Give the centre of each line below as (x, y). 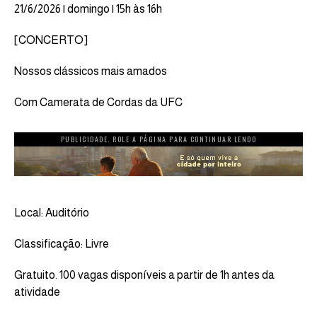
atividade (37, 292)
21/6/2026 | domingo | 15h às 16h (88, 8)
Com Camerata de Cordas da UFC (98, 102)
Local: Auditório (52, 212)
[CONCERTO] (51, 40)
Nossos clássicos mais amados (91, 71)
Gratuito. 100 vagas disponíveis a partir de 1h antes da (144, 275)
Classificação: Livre (62, 243)
